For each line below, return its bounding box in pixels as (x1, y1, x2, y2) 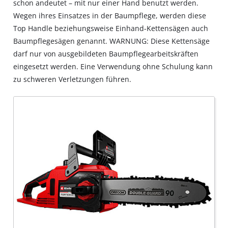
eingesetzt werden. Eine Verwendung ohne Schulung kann (13, 62, 213, 72)
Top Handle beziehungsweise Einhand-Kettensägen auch (13, 23, 209, 34)
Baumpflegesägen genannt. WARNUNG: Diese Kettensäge (13, 36, 210, 46)
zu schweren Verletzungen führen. (13, 74, 132, 84)
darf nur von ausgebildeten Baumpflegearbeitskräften (13, 49, 199, 59)
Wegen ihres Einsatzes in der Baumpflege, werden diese (13, 11, 207, 21)
